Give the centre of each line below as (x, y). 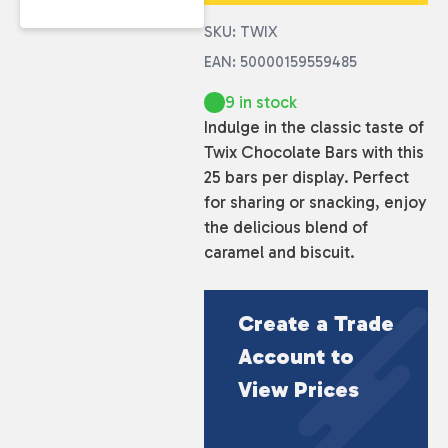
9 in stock (260, 101)
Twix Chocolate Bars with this (313, 151)
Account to (295, 357)
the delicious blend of (285, 226)
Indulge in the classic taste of (313, 126)
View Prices (298, 390)
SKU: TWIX (240, 32)
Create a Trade (315, 324)
